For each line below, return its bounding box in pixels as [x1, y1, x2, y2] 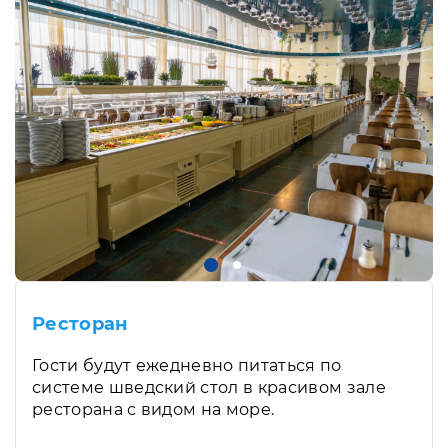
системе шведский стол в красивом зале [32, 377, 386, 397]
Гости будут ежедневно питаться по [32, 355, 342, 375]
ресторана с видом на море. [32, 399, 275, 419]
